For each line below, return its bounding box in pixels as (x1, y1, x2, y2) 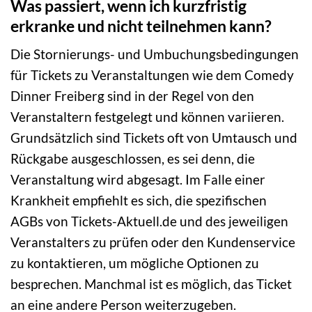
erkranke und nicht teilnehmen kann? (10, 15, 272, 36)
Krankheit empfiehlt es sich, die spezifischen (10, 192, 267, 209)
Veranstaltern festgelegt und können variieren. (10, 109, 284, 125)
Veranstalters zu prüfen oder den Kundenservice (10, 234, 295, 251)
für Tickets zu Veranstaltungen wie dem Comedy (10, 67, 294, 84)
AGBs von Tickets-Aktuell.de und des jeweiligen (10, 213, 288, 230)
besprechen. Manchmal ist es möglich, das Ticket (10, 276, 292, 292)
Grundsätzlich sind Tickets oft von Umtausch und (10, 130, 297, 146)
